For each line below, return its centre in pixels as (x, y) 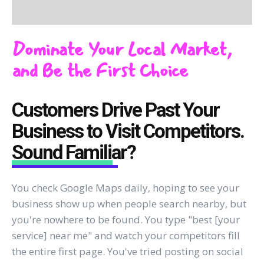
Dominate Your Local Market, (122, 49)
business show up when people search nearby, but (129, 203)
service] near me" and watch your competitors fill (126, 235)
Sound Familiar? (74, 152)
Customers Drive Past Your (115, 110)
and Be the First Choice (100, 71)
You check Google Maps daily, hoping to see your (126, 187)
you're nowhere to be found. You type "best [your (126, 219)
